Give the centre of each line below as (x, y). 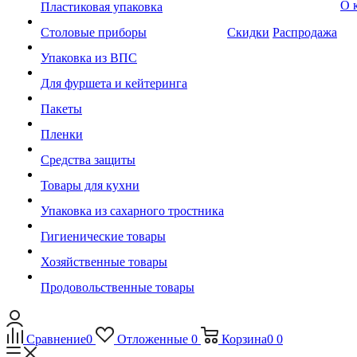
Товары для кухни (90, 185)
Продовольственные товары (118, 287)
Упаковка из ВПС (89, 58)
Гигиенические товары (103, 236)
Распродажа (305, 32)
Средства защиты (88, 160)
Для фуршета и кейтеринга (114, 83)
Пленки (62, 134)
